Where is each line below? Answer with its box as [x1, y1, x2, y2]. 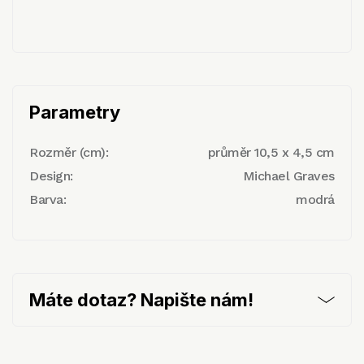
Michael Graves [242, 167, 335, 184]
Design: [29, 167, 73, 184]
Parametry [29, 101, 120, 123]
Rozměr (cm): [29, 144, 109, 160]
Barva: [29, 191, 67, 207]
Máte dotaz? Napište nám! [29, 288, 253, 310]
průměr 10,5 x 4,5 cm [207, 144, 335, 160]
